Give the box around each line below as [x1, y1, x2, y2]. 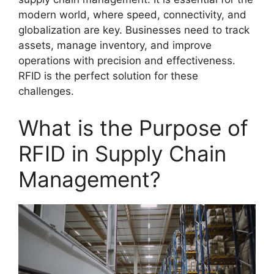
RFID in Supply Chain [18, 140, 226, 166]
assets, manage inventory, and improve [18, 39, 212, 52]
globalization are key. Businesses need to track [18, 24, 250, 37]
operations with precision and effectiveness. [18, 54, 235, 67]
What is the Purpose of [18, 114, 248, 141]
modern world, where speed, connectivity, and [18, 9, 246, 21]
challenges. [18, 85, 74, 98]
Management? [18, 166, 161, 192]
